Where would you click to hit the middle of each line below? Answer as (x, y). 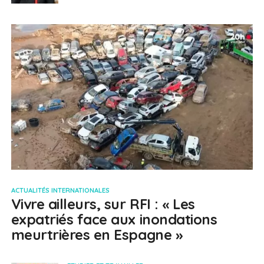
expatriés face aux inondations (114, 219)
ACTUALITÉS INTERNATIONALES (60, 190)
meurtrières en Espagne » (97, 234)
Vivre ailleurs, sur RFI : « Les (103, 204)
